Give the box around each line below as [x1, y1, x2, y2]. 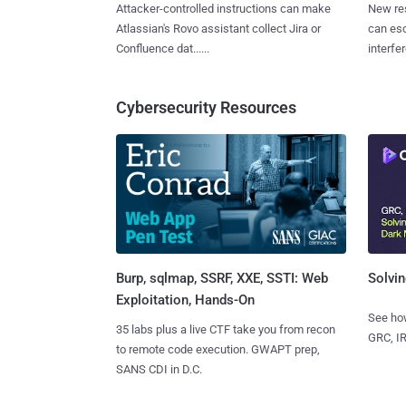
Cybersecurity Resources [116, 97, 296, 117]
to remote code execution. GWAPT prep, [116, 343, 320, 357]
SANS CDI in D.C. [116, 362, 202, 377]
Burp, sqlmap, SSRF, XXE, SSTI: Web [116, 270, 328, 287]
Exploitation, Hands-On [116, 292, 255, 309]
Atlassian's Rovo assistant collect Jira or [116, 21, 321, 35]
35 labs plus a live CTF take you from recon [116, 323, 335, 337]
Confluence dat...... [116, 41, 209, 55]
